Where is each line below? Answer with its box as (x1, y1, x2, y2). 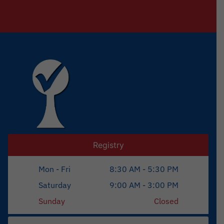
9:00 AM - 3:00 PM (109, 180, 178, 190)
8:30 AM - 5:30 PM (109, 164, 178, 174)
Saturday (38, 180, 71, 190)
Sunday (38, 196, 65, 206)
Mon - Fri (38, 164, 70, 174)
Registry (92, 140, 124, 150)
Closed (153, 196, 178, 206)
